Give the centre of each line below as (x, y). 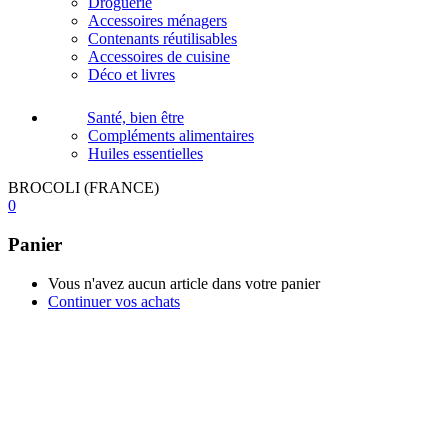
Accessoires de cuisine (159, 57)
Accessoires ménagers (157, 21)
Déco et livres (131, 75)
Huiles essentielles (145, 154)
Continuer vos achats (114, 301)
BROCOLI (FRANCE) (83, 188)
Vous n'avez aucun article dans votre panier (184, 283)
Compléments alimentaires (171, 136)
